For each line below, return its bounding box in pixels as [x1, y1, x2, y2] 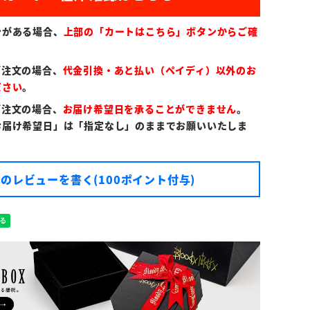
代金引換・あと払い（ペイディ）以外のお [62, 62, 257, 77]
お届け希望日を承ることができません [62, 101, 237, 116]
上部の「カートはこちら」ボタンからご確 [63, 24, 258, 38]
